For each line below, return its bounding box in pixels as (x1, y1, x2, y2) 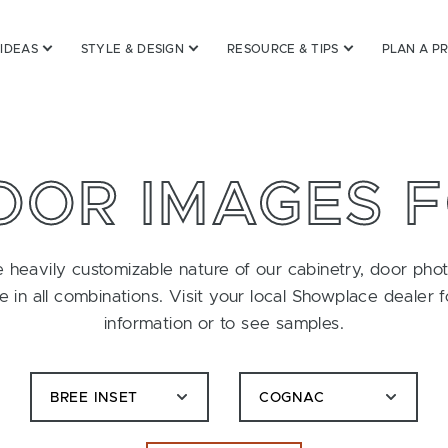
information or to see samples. (104, 315, 344, 332)
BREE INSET (50, 390, 138, 405)
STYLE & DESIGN (80, 43, 185, 55)
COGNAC (259, 390, 325, 405)
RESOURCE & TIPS (227, 43, 339, 55)
